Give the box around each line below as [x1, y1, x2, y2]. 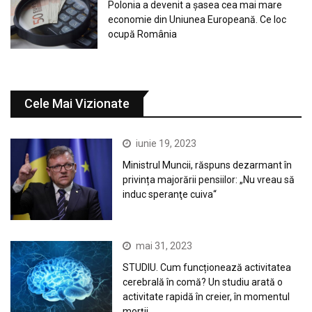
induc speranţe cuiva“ [123, 188, 217, 200]
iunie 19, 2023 [136, 137, 197, 149]
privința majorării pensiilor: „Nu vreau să [123, 173, 295, 185]
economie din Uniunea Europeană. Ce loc [108, 14, 287, 26]
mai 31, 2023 [136, 240, 193, 251]
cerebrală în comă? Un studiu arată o [123, 276, 283, 288]
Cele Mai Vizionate [24, 95, 130, 111]
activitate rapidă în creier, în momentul [123, 290, 290, 302]
